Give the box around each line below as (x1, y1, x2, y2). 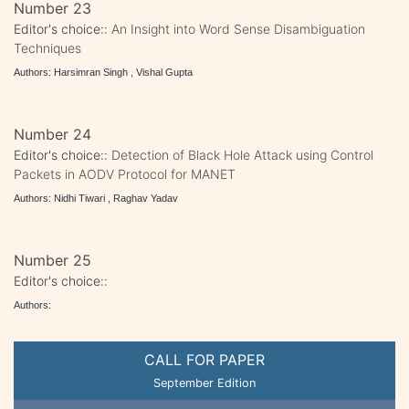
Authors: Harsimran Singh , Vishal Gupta (14, 66, 193, 78)
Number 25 (14, 250, 91, 269)
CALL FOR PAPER (144, 350, 265, 369)
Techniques (14, 39, 81, 56)
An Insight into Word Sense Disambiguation (111, 20, 365, 37)
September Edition (153, 375, 256, 390)
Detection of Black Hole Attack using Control (111, 146, 373, 163)
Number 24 (14, 124, 91, 143)
